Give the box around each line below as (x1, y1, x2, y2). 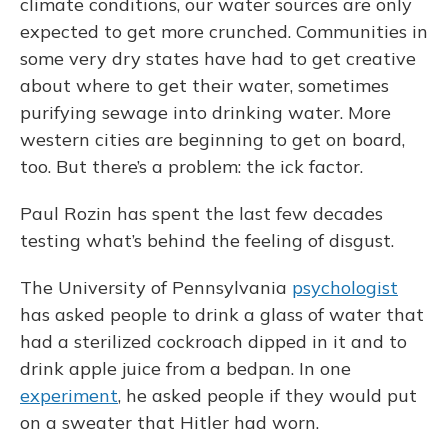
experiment (20, 384, 118, 408)
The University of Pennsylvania (20, 276, 292, 300)
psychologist (292, 276, 398, 300)
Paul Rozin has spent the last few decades (20, 202, 383, 226)
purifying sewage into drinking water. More (20, 101, 391, 125)
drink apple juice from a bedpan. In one (20, 357, 351, 381)
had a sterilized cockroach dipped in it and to (20, 330, 407, 354)
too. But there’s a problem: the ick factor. (20, 155, 363, 179)
